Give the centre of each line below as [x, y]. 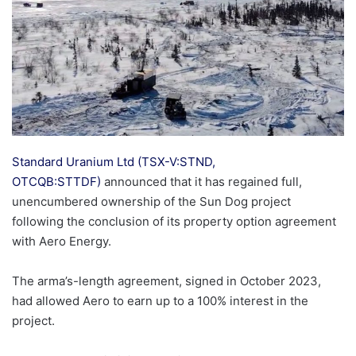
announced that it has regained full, [201, 182]
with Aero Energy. [62, 242]
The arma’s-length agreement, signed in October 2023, [166, 281]
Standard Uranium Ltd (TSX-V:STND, [114, 162]
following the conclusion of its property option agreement [174, 222]
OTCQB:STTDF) [56, 182]
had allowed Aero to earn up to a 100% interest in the [160, 301]
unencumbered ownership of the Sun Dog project [151, 202]
